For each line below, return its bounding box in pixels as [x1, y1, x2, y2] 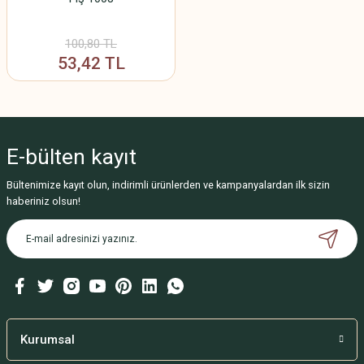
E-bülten [6, 144, 91, 169]
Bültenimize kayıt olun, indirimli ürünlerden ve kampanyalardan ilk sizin [6, 178, 330, 191]
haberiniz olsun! [6, 194, 80, 207]
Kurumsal [20, 331, 75, 347]
